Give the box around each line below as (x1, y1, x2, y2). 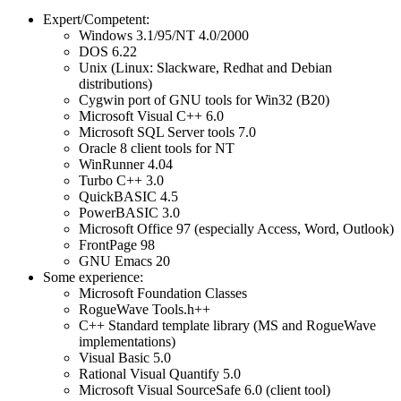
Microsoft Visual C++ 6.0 (79, 107, 224, 124)
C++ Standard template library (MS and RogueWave (79, 317, 376, 333)
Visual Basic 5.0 (79, 349, 171, 365)
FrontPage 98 (79, 236, 155, 252)
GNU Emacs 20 (79, 252, 170, 269)
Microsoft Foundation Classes (79, 285, 247, 301)
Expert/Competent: (43, 11, 149, 27)
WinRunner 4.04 (79, 156, 173, 172)
